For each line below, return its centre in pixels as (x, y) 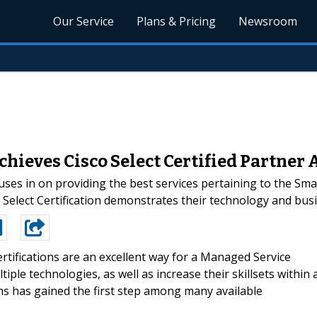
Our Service (84, 21)
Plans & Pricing (177, 21)
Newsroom (268, 21)
